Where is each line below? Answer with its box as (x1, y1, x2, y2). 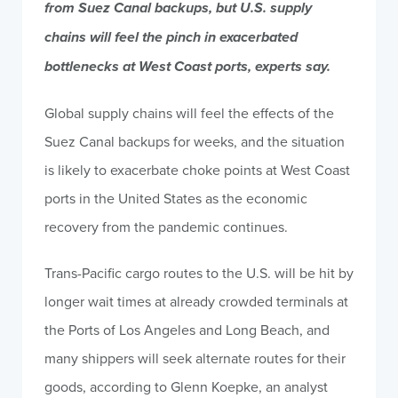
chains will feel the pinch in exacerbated (44, 27, 298, 47)
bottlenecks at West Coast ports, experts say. (44, 56, 330, 76)
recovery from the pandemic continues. (44, 217, 288, 236)
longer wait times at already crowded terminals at (44, 291, 348, 311)
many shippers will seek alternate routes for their (44, 348, 346, 368)
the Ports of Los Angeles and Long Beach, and (44, 320, 330, 339)
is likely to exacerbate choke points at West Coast (44, 160, 350, 179)
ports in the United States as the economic (44, 188, 307, 208)
